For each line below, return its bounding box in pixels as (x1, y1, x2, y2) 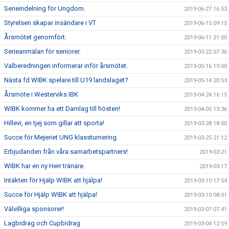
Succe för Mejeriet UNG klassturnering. (4, 133, 118, 141)
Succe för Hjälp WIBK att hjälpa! (4, 191, 97, 198)
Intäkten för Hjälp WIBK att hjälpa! (4, 176, 102, 184)
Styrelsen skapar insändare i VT (4, 19, 96, 27)
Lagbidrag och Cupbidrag (4, 219, 80, 227)
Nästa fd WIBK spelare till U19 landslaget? (4, 76, 128, 84)
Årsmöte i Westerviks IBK (4, 90, 78, 98)
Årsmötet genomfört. (4, 33, 66, 41)
